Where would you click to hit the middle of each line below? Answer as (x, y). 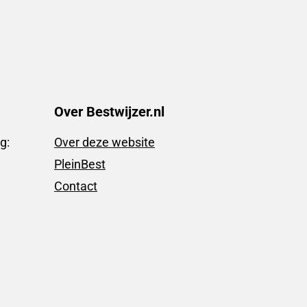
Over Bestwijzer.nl (109, 111)
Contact (76, 186)
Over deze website (105, 142)
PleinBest (80, 164)
